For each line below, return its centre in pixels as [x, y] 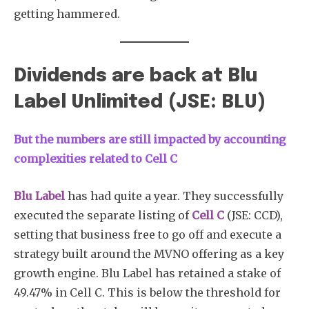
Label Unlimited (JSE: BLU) [140, 102]
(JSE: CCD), [253, 215]
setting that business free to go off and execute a [148, 234]
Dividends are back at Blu [136, 76]
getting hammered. [67, 13]
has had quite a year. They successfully [174, 196]
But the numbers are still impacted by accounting [150, 139]
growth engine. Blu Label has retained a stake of [147, 273]
